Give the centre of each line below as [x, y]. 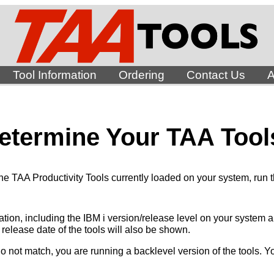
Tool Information [54, 75]
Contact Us [216, 75]
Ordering [141, 75]
